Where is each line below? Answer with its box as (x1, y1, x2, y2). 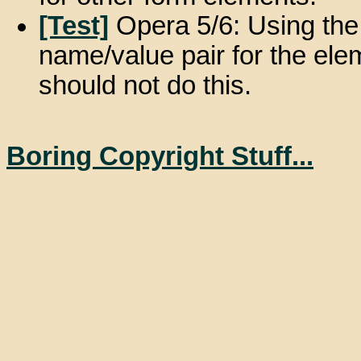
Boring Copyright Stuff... (6, 141, 313, 171)
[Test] (39, 11, 109, 41)
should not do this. (39, 71, 251, 101)
